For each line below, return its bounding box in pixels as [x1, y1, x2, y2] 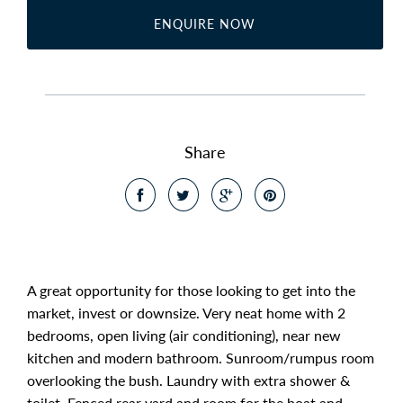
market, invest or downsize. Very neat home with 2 [27, 304, 345, 321]
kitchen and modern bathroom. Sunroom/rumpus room [27, 349, 374, 366]
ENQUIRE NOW [154, 16, 256, 31]
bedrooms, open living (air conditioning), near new [27, 327, 341, 344]
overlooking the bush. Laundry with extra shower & [27, 372, 350, 389]
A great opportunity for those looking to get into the [27, 282, 355, 299]
